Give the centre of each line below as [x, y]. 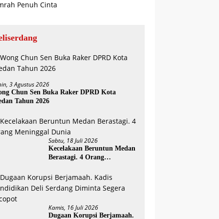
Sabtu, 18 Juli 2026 [73, 141]
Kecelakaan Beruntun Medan [92, 148]
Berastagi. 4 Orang [77, 157]
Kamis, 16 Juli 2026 [74, 208]
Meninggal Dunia [75, 166]
